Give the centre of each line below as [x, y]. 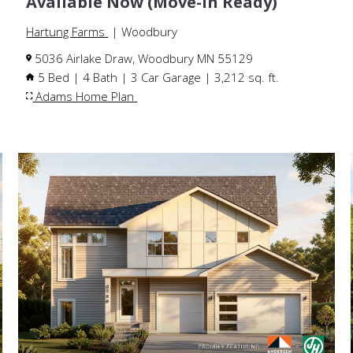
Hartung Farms [67, 31]
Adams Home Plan [85, 96]
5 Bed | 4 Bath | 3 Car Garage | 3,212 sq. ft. [157, 77]
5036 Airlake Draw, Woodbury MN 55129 [143, 58]
